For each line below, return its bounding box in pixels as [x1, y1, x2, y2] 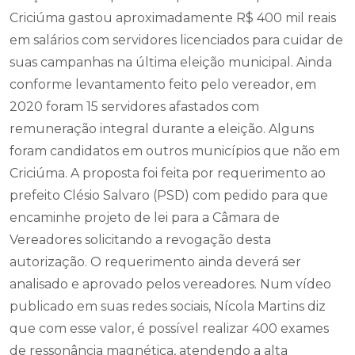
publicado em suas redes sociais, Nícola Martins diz [10, 299, 326, 314]
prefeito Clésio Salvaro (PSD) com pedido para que [10, 188, 328, 203]
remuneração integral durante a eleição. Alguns [10, 121, 314, 136]
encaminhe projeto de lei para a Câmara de [10, 210, 280, 225]
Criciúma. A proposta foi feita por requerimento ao [10, 166, 326, 181]
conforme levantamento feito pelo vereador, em [10, 77, 316, 92]
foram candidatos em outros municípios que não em [10, 143, 340, 158]
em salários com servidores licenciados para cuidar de [10, 32, 343, 48]
